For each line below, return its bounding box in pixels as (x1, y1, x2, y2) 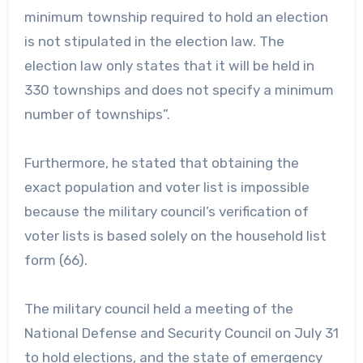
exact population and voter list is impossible (23, 178, 310, 195)
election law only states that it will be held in (23, 57, 314, 74)
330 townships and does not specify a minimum (23, 81, 334, 98)
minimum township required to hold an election (23, 8, 328, 25)
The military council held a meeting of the (23, 300, 293, 317)
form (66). (23, 251, 91, 268)
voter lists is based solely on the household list (23, 227, 327, 244)
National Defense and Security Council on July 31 (23, 324, 339, 341)
